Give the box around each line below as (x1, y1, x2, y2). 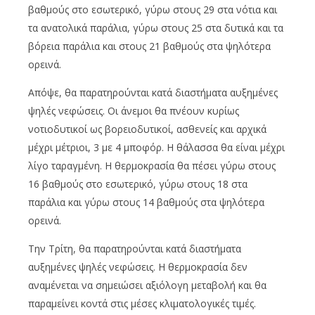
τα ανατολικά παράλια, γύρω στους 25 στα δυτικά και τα (28, 21, 283, 35)
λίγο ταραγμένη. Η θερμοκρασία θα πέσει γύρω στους (28, 159, 276, 173)
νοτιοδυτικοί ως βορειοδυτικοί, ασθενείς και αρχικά (28, 122, 266, 136)
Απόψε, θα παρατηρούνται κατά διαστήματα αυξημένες (28, 86, 278, 100)
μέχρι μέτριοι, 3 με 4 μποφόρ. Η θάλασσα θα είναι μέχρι (28, 141, 285, 155)
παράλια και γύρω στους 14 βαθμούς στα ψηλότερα (28, 195, 264, 210)
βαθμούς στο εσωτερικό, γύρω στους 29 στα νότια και (28, 3, 277, 17)
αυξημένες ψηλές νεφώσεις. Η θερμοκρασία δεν (28, 260, 247, 274)
